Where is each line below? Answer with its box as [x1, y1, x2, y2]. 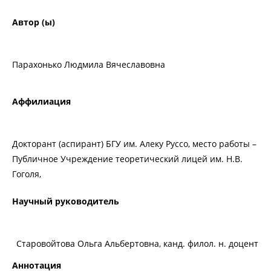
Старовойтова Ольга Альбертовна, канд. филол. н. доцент [16, 238, 258, 250]
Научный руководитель [12, 195, 119, 207]
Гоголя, [12, 168, 41, 180]
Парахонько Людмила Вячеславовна [12, 59, 165, 71]
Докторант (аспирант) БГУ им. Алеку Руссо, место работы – [12, 138, 256, 150]
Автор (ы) [12, 16, 55, 28]
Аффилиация [12, 96, 71, 108]
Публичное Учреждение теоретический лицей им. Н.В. [12, 153, 243, 165]
